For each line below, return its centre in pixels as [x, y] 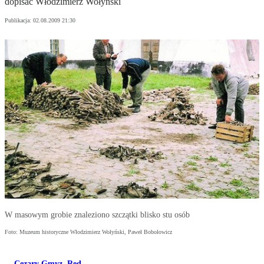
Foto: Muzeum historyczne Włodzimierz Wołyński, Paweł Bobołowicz [88, 232]
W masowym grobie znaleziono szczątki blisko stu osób [97, 215]
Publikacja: [19, 21]
